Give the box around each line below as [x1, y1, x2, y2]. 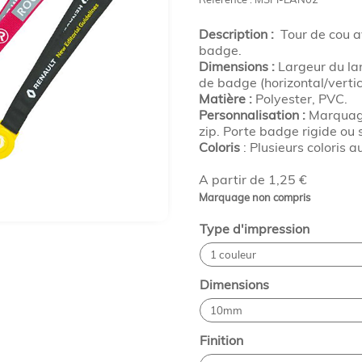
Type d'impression [199, 221, 309, 237]
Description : [198, 26, 280, 42]
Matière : [198, 90, 252, 107]
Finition [199, 332, 243, 348]
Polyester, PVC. [251, 90, 347, 107]
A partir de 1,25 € [198, 171, 307, 187]
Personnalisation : [198, 107, 305, 123]
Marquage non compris [198, 191, 310, 204]
